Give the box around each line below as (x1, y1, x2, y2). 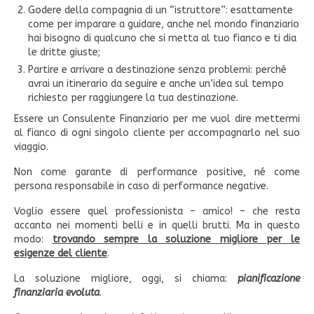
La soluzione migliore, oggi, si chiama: (14, 273, 238, 285)
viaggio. (14, 141, 48, 153)
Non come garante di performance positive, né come (14, 166, 300, 179)
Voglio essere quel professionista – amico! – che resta (14, 205, 300, 218)
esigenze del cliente (14, 247, 107, 260)
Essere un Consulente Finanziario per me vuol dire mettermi (14, 113, 300, 125)
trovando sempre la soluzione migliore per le (52, 233, 301, 246)
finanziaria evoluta (14, 287, 100, 299)
